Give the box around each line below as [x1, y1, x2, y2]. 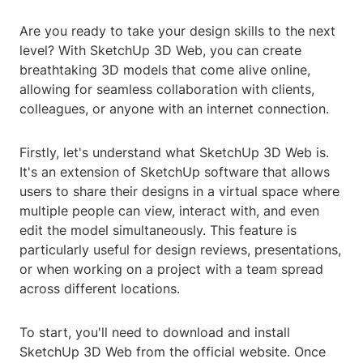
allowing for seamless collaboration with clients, [19, 81, 314, 98]
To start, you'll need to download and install [19, 324, 290, 341]
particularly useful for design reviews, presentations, [19, 241, 341, 258]
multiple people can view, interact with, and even [19, 203, 319, 220]
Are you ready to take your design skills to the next [19, 23, 335, 40]
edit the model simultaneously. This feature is [19, 222, 297, 239]
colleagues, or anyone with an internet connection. [19, 100, 329, 117]
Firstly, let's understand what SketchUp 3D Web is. [19, 144, 329, 161]
